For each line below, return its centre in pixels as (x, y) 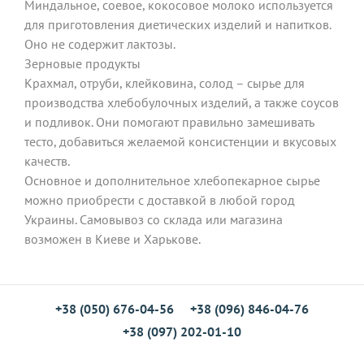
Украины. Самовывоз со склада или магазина (154, 219)
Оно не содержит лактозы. (101, 43)
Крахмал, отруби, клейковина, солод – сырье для (165, 82)
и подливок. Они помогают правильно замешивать (169, 121)
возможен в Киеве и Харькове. (114, 238)
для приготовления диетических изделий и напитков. (178, 24)
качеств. (48, 160)
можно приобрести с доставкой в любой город (160, 199)
